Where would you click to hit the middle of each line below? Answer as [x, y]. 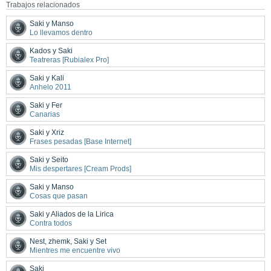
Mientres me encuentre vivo [75, 250]
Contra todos [51, 223]
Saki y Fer [46, 105]
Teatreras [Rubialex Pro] [69, 60]
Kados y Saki [51, 51]
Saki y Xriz [47, 132]
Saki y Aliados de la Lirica [72, 214]
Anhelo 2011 [51, 87]
